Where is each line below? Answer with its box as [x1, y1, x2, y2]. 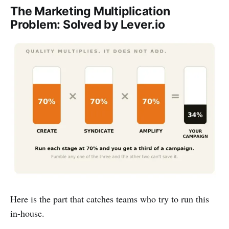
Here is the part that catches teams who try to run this [10, 192, 209, 205]
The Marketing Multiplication [10, 4, 170, 18]
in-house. [10, 207, 44, 219]
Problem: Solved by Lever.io [10, 17, 165, 32]
